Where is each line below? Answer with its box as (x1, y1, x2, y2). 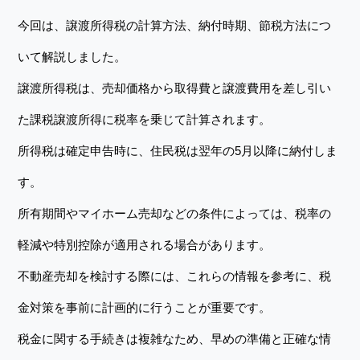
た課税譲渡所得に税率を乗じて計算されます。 (18, 112, 272, 126)
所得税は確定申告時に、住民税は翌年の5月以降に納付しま (18, 144, 338, 157)
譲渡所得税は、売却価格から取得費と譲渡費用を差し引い (18, 81, 332, 95)
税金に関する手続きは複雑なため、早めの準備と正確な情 (18, 332, 332, 346)
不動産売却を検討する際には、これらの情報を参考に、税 (18, 269, 332, 283)
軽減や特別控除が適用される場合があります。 (18, 238, 272, 252)
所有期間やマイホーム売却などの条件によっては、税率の (18, 207, 332, 220)
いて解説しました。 (18, 50, 127, 63)
